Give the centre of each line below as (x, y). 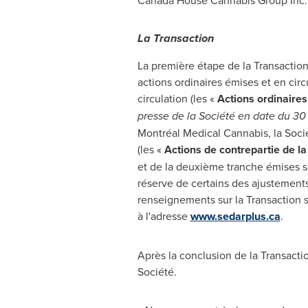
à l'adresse (162, 216)
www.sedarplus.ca (235, 217)
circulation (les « (177, 99)
